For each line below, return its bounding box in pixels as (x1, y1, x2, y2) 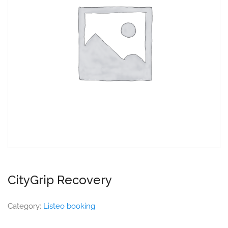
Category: (8, 202, 43, 211)
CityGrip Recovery (8, 173, 112, 187)
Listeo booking (43, 202, 95, 211)
